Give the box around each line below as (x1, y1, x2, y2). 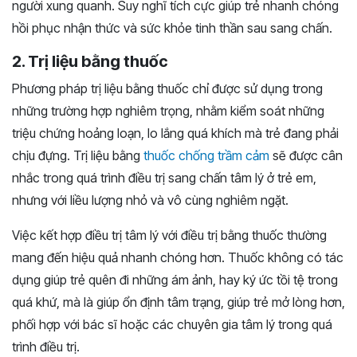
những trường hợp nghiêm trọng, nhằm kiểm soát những (12, 103, 324, 120)
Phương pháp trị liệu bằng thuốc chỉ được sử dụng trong (12, 80, 323, 97)
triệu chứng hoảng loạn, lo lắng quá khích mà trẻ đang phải (12, 125, 339, 142)
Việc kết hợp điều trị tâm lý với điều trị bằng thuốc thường (12, 227, 327, 244)
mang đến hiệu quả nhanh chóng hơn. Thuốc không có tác (12, 249, 343, 266)
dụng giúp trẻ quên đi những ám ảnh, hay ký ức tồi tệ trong (12, 272, 338, 288)
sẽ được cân (269, 147, 343, 164)
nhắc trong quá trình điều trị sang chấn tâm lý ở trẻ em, (12, 170, 316, 186)
